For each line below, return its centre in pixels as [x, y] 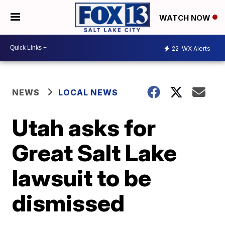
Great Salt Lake [95, 152]
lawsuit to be [82, 178]
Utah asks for [84, 127]
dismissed [69, 203]
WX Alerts [195, 49]
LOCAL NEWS [88, 92]
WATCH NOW [186, 18]
